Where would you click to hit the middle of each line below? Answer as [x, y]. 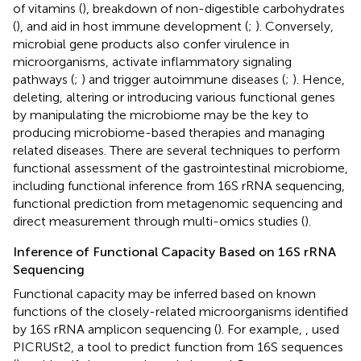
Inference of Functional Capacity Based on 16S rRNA [174, 251]
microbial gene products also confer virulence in [151, 44]
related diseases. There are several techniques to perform [176, 150]
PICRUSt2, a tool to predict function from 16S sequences [178, 346]
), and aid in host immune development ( [132, 26]
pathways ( [44, 79]
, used [322, 329]
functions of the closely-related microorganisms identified [180, 311]
